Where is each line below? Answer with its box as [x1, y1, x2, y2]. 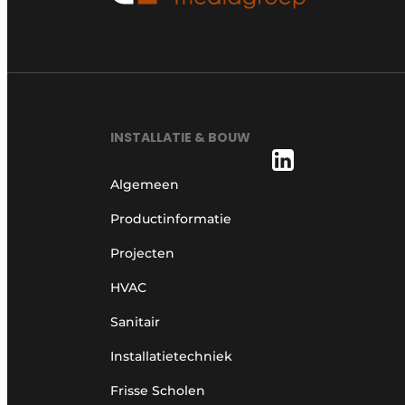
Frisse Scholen [110, 382, 205, 400]
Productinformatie [110, 211, 231, 228]
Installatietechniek [110, 348, 232, 365]
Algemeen [110, 176, 179, 193]
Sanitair [110, 314, 160, 331]
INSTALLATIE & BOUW [110, 128, 250, 147]
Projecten [110, 245, 174, 262]
